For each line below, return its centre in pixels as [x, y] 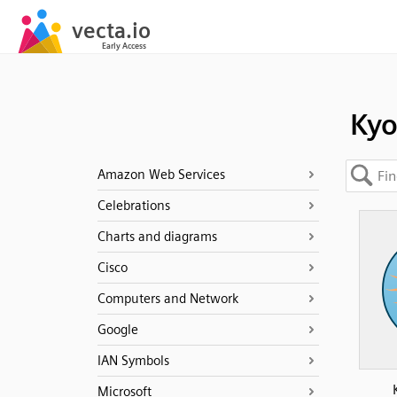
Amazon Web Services [161, 175]
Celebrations [133, 206]
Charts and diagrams [157, 237]
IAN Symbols [133, 361]
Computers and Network [167, 299]
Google [117, 330]
